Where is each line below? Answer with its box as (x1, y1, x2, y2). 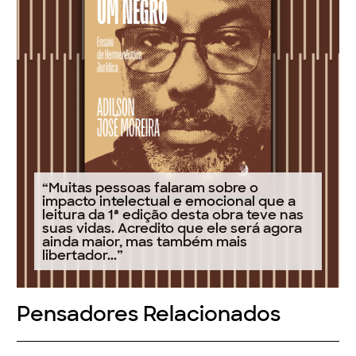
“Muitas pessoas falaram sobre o (42, 178, 259, 196)
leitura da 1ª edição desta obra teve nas (42, 205, 304, 223)
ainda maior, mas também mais (42, 232, 248, 250)
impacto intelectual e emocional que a (42, 192, 296, 210)
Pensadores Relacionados (17, 300, 281, 328)
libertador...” (42, 246, 124, 264)
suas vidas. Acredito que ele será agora (42, 219, 303, 237)
